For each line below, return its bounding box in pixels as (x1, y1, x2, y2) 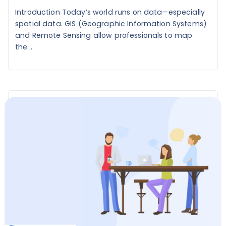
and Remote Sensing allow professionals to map (15, 30, 193, 40)
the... (15, 41, 32, 52)
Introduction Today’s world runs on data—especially (15, 7, 205, 17)
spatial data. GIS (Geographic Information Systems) (15, 18, 207, 29)
